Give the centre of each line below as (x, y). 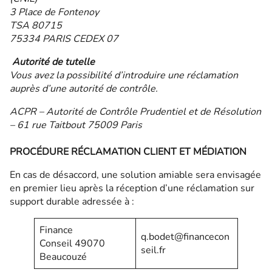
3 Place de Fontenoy (54, 12)
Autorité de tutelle (53, 62)
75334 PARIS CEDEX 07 (65, 39)
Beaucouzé (63, 257)
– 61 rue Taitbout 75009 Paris (76, 125)
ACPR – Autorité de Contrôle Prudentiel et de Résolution (135, 112)
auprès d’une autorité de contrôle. (84, 89)
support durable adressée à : (73, 202)
